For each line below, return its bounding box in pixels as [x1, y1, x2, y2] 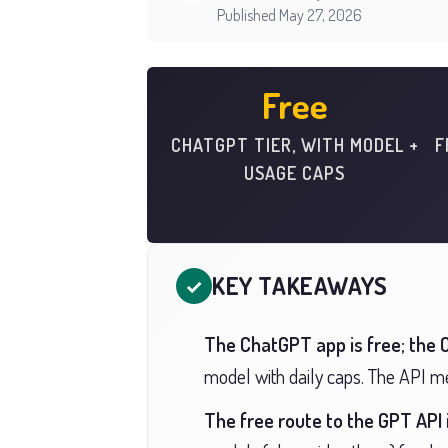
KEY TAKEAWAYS [212, 270, 388, 301]
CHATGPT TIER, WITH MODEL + [170, 134, 419, 156]
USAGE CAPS [244, 162, 346, 184]
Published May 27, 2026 [217, 5, 362, 25]
